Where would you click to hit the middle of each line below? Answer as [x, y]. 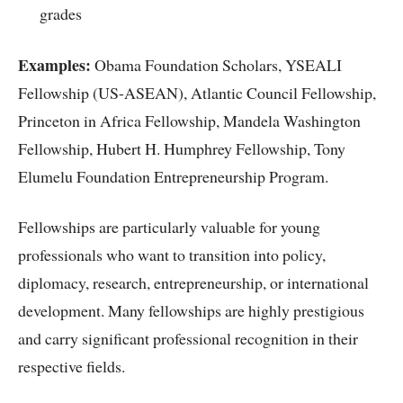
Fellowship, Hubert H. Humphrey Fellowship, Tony [182, 148]
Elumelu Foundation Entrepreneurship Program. [173, 176]
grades [61, 14]
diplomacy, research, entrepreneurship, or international [193, 283]
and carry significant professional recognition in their [188, 339]
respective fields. [72, 367]
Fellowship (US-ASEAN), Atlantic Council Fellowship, [197, 92]
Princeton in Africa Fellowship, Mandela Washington [189, 120]
